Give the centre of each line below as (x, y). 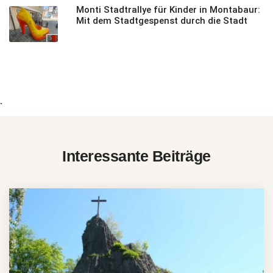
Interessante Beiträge (136, 156)
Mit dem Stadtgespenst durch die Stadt (162, 20)
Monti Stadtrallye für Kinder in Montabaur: (168, 9)
